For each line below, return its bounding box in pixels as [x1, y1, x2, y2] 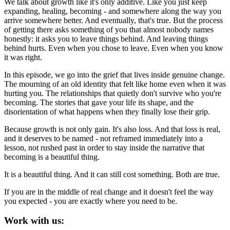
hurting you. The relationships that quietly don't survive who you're [4, 88, 221, 98]
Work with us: [4, 215, 64, 226]
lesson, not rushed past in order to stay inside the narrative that [4, 143, 204, 152]
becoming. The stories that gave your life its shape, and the [4, 98, 194, 107]
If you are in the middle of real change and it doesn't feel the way [4, 187, 214, 196]
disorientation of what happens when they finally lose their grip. [4, 107, 210, 116]
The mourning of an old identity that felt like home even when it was [4, 79, 226, 88]
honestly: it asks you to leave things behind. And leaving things [4, 34, 208, 43]
